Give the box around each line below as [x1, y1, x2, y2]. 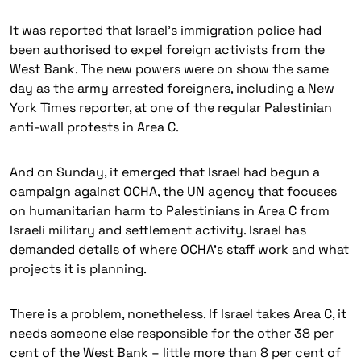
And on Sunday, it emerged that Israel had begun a [10, 164, 320, 180]
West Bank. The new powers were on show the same [10, 60, 329, 77]
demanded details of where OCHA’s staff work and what [10, 241, 349, 258]
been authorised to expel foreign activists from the [10, 41, 325, 58]
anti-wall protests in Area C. [10, 118, 179, 135]
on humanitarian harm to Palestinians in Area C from [10, 202, 330, 219]
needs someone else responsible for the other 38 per [10, 325, 334, 342]
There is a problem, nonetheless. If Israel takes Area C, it [10, 305, 346, 322]
